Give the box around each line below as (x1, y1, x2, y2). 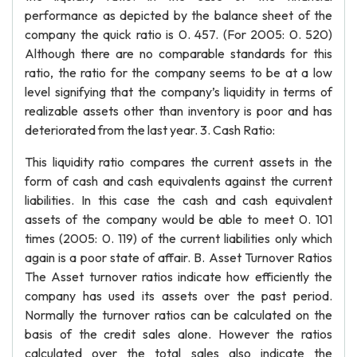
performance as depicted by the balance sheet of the (25, 7, 332, 23)
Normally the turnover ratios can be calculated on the (25, 307, 332, 323)
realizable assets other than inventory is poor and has (25, 103, 332, 119)
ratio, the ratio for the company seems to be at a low (25, 65, 332, 80)
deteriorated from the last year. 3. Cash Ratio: (25, 122, 275, 138)
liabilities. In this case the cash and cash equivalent (25, 192, 332, 208)
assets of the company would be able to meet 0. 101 (25, 211, 332, 227)
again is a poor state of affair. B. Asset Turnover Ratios (25, 249, 332, 265)
